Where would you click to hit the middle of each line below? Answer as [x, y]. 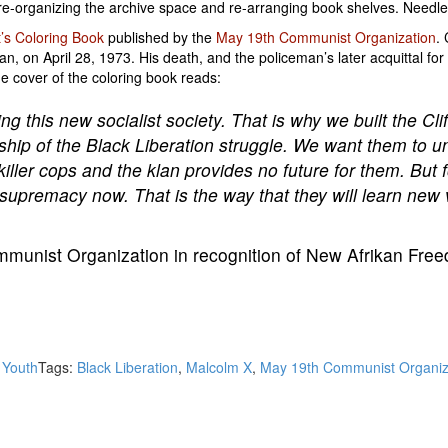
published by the [160, 37]
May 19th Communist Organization [326, 37]
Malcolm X [219, 367]
